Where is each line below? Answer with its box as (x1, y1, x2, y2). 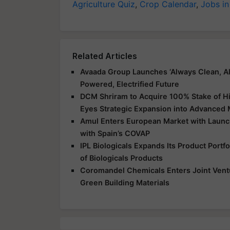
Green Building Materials (80, 178, 169, 187)
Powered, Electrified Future (80, 79, 179, 88)
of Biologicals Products (80, 153, 163, 162)
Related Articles (72, 50, 137, 61)
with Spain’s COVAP (80, 128, 150, 138)
